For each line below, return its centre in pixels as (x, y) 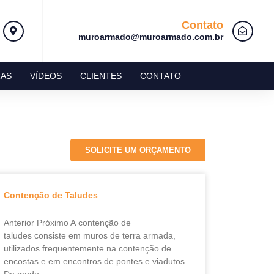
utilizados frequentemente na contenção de (87, 248)
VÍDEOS (46, 76)
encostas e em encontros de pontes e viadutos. (95, 261)
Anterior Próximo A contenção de (67, 223)
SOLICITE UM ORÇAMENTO (138, 150)
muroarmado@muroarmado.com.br (150, 37)
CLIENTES (101, 76)
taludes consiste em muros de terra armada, (89, 235)
